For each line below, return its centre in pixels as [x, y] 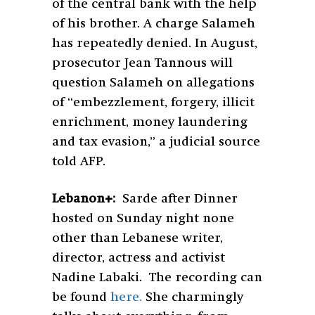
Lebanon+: [87, 199]
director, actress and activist [139, 258]
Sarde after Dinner [180, 199]
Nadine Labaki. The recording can [157, 277]
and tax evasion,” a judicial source [156, 142]
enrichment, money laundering [150, 122]
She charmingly [193, 297]
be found [81, 297]
